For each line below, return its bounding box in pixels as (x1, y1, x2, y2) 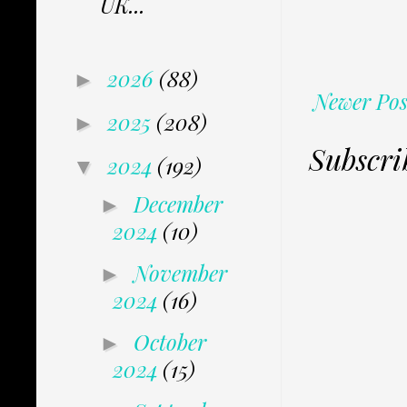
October (133, 327, 206, 357)
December (133, 189, 223, 219)
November (133, 258, 227, 288)
